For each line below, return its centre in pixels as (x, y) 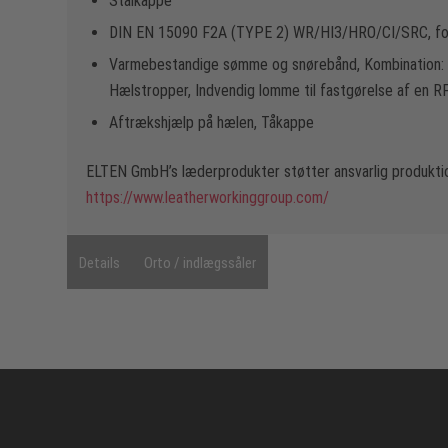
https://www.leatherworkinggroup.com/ (207, 197)
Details (99, 263)
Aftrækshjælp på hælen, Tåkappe (211, 122)
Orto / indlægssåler (200, 263)
